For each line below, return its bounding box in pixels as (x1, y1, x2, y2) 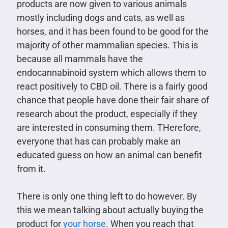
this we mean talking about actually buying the (16, 204, 204, 215)
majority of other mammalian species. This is (16, 39, 198, 50)
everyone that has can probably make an (16, 135, 181, 147)
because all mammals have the (16, 53, 143, 64)
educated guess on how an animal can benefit (16, 149, 202, 160)
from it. (16, 163, 46, 174)
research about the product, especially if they (16, 108, 197, 119)
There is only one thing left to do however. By (16, 190, 197, 202)
